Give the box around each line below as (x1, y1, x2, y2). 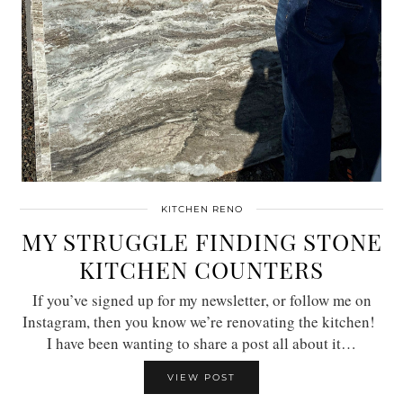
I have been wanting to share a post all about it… (47, 332, 356, 354)
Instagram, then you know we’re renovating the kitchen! (22, 310, 381, 332)
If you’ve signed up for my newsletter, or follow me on (31, 289, 372, 310)
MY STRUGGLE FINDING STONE (21, 225, 382, 257)
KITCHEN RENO (160, 202, 243, 215)
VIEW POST (167, 371, 236, 383)
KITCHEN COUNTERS (79, 253, 324, 285)
